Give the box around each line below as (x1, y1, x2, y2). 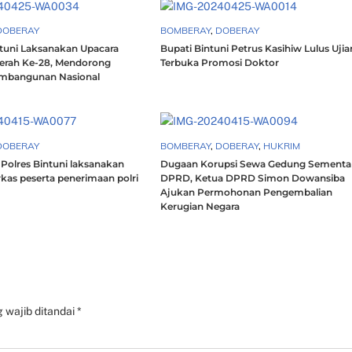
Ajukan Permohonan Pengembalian (160, 185, 333, 198)
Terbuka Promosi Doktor (160, 56, 280, 68)
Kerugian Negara (160, 200, 240, 212)
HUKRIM (263, 139, 301, 152)
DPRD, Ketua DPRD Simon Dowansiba (160, 171, 346, 184)
